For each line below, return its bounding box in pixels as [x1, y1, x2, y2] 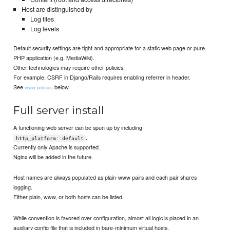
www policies [25, 83, 53, 91]
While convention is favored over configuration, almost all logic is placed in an [13, 213, 199, 222]
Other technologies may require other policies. [13, 63, 125, 71]
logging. [13, 183, 33, 191]
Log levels [30, 24, 60, 34]
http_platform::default [15, 135, 84, 141]
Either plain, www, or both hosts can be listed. [13, 193, 124, 201]
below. [53, 82, 70, 91]
